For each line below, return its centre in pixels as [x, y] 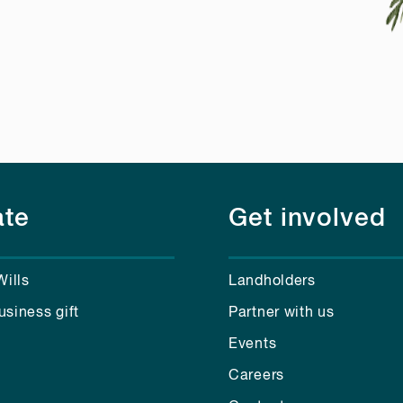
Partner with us [282, 313]
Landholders [272, 281]
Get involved [307, 218]
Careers [256, 376]
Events [253, 344]
